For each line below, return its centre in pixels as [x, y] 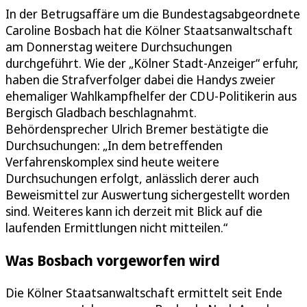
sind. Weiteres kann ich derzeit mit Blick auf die [134, 211]
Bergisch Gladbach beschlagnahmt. [101, 112]
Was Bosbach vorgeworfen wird [113, 260]
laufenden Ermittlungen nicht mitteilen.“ [116, 227]
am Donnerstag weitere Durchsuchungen [119, 46]
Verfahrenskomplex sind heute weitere [112, 161]
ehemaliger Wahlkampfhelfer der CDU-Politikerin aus [151, 96]
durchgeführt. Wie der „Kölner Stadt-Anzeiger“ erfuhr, [152, 63]
